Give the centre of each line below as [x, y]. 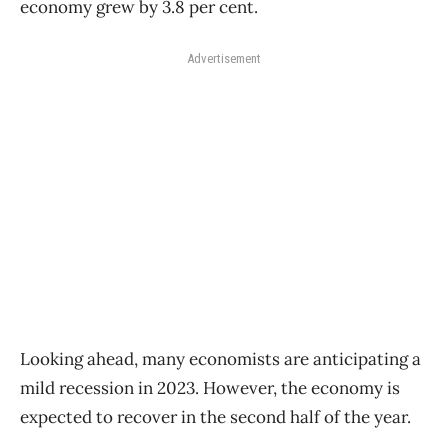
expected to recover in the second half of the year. [215, 416]
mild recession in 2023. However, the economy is [210, 387]
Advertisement [224, 58]
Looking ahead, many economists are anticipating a [220, 358]
